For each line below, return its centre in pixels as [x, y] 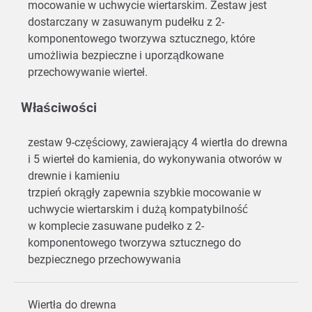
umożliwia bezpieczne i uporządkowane [126, 56]
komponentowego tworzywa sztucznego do [134, 243]
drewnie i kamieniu [77, 176]
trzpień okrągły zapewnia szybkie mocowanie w [145, 193]
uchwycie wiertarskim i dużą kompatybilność [139, 210]
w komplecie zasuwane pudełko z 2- [116, 226]
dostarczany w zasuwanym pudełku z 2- [126, 22]
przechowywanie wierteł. [89, 72]
